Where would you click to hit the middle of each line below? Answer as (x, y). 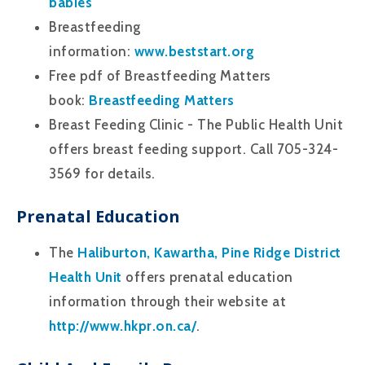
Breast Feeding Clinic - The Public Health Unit (196, 124)
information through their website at (167, 301)
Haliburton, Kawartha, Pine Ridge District (209, 252)
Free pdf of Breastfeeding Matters (160, 75)
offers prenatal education (207, 277)
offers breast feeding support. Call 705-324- (193, 149)
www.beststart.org (194, 51)
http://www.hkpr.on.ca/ (123, 325)
